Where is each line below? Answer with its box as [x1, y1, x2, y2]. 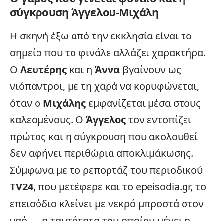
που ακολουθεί [126, 129, 198, 143]
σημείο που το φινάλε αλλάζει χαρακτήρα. [10, 45, 206, 59]
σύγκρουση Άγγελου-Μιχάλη [10, 4, 159, 19]
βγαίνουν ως [120, 62, 181, 76]
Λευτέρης [20, 62, 67, 76]
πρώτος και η [10, 129, 74, 143]
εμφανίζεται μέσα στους [86, 96, 201, 110]
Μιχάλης [43, 96, 86, 110]
